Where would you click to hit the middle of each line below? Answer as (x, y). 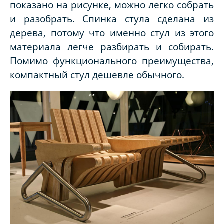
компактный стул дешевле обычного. (97, 75)
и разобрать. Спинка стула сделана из (112, 19)
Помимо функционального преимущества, (112, 61)
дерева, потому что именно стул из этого (112, 33)
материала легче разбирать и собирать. (112, 47)
